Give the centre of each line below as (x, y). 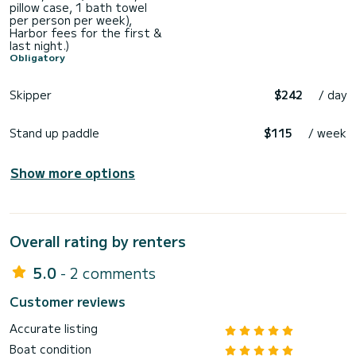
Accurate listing (54, 329)
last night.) (39, 46)
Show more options (73, 173)
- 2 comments (108, 273)
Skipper (31, 95)
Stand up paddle (54, 133)
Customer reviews (68, 302)
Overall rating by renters (98, 241)
